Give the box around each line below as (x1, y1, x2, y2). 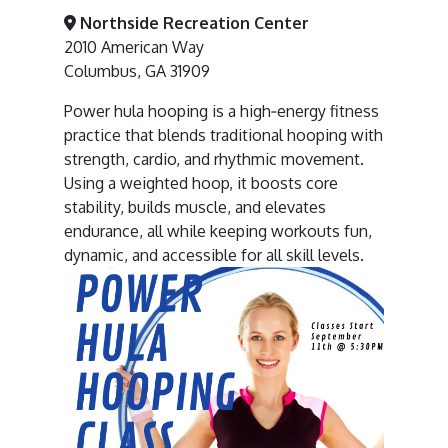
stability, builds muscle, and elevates (64, 197, 326, 217)
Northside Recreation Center (76, 13, 309, 33)
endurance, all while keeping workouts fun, (64, 221, 372, 241)
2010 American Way (64, 37, 204, 57)
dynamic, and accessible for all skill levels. (64, 245, 364, 265)
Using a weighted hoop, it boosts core (64, 173, 338, 193)
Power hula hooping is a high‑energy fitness (64, 101, 379, 121)
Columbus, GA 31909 (64, 61, 210, 81)
